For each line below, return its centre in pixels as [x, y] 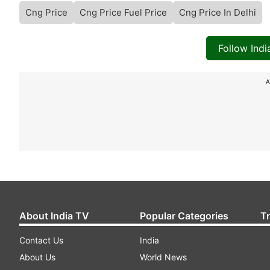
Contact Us [41, 240]
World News [163, 257]
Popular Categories [184, 216]
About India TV [54, 216]
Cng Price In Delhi [218, 13]
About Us [37, 257]
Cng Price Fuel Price [123, 13]
